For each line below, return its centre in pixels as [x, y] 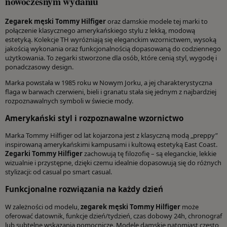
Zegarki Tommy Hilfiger [44, 154]
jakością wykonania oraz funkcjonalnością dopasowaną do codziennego [113, 48]
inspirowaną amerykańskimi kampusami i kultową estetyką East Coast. [111, 145]
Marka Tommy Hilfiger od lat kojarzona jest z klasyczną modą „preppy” [111, 136]
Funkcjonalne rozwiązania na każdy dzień [84, 189]
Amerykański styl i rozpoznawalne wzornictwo [94, 118]
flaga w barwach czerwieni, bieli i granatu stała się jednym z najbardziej [111, 91]
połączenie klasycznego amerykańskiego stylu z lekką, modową [100, 30]
